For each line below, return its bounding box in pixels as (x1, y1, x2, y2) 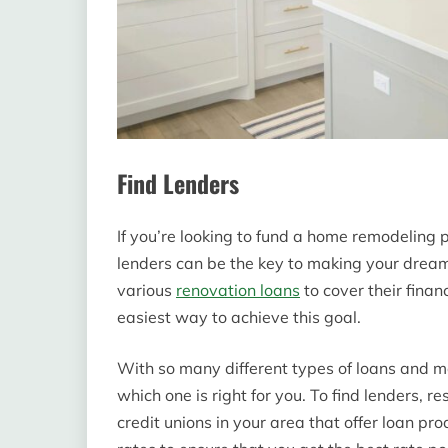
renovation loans (176, 280, 300, 301)
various (117, 280, 176, 301)
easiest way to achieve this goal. (117, 307, 361, 328)
